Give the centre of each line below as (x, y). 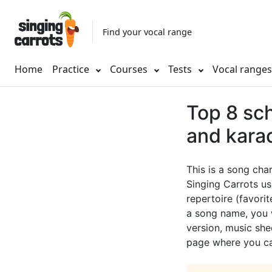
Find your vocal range (147, 32)
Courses (130, 70)
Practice (71, 70)
